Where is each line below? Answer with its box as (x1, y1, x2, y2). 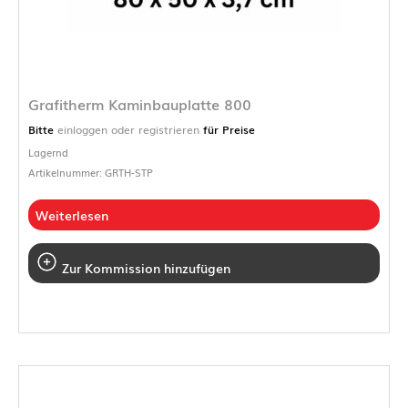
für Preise (199, 121, 255, 138)
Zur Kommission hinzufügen (58, 259, 230, 278)
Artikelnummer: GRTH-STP (28, 165, 153, 180)
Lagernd (28, 145, 68, 160)
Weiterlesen (36, 206, 108, 225)
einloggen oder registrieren (57, 121, 199, 138)
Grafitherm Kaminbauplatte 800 (28, 94, 251, 116)
